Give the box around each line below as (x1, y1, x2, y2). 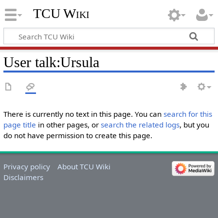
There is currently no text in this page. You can (3, 109, 163, 119)
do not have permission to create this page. (3, 130, 152, 140)
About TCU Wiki (57, 162, 111, 172)
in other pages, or (36, 120, 101, 129)
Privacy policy (3, 162, 50, 172)
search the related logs (100, 120, 180, 129)
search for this (163, 109, 212, 119)
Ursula (60, 54, 99, 71)
